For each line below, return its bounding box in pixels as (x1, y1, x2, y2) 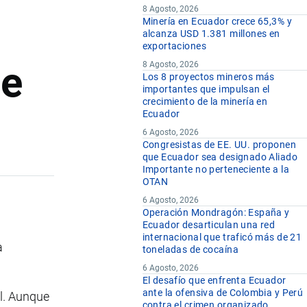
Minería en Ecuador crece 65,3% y (142, 16, 292, 27)
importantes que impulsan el (142, 84, 270, 95)
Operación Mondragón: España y (142, 207, 290, 219)
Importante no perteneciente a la (142, 164, 289, 175)
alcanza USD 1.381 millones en (142, 28, 280, 40)
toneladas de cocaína (142, 244, 238, 256)
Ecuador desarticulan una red (142, 219, 275, 231)
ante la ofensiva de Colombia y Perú (142, 287, 304, 299)
